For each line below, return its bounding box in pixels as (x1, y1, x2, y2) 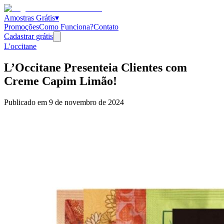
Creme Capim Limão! (4, 74, 117, 87)
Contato (93, 22, 118, 31)
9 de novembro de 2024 (49, 97, 124, 106)
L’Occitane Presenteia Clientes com (4, 60, 187, 74)
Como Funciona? (39, 22, 93, 31)
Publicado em (4, 97, 49, 106)
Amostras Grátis (4, 13, 55, 22)
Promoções (4, 22, 39, 31)
